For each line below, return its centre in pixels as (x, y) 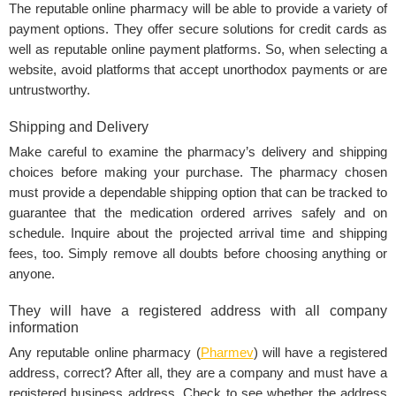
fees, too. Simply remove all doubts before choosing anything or (198, 254)
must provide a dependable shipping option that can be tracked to (198, 193)
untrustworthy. (49, 91)
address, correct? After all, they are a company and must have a (198, 373)
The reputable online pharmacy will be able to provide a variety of (198, 9)
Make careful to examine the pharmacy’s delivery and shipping (198, 152)
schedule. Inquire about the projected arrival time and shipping (198, 233)
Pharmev (227, 352)
